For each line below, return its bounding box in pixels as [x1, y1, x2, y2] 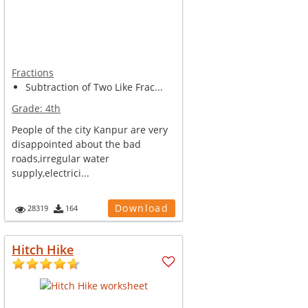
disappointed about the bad [12, 137, 142, 151]
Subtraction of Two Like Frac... [25, 80, 164, 93]
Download [114, 201, 169, 214]
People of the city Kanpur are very [12, 123, 168, 136]
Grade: [12, 102, 46, 115]
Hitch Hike [12, 241, 74, 258]
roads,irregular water [12, 152, 110, 165]
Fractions [12, 66, 54, 79]
